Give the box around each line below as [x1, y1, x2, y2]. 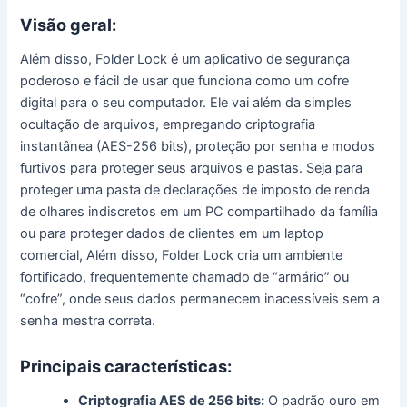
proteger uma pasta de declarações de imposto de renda [20, 182, 371, 199]
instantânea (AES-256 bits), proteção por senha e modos [20, 138, 376, 155]
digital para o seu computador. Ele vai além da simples [20, 94, 352, 112]
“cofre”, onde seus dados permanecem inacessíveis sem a [20, 291, 381, 308]
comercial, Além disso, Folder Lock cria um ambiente [20, 247, 343, 264]
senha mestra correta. [20, 313, 156, 330]
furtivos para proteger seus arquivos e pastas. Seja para [20, 160, 363, 177]
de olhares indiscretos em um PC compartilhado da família [20, 203, 379, 221]
